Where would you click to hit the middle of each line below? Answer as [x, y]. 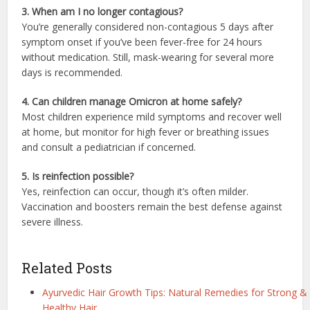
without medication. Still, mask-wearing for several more [148, 57]
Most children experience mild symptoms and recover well [152, 116]
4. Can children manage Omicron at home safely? [132, 101]
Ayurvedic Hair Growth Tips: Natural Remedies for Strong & [175, 292]
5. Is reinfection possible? [78, 176]
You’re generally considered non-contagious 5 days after [148, 26]
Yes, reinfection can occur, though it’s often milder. [135, 191]
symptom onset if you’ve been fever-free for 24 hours [142, 42]
